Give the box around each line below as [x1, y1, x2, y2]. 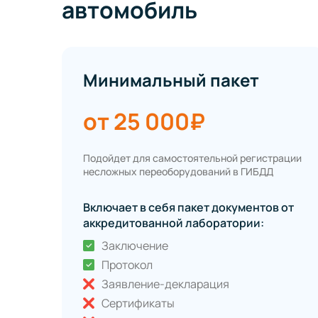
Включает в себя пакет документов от [83, 199, 294, 216]
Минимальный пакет [83, 68, 259, 92]
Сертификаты [102, 295, 175, 312]
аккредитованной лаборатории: [83, 215, 264, 231]
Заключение [102, 238, 168, 254]
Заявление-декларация [102, 276, 229, 292]
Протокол [102, 257, 153, 273]
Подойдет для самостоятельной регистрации [83, 151, 302, 165]
